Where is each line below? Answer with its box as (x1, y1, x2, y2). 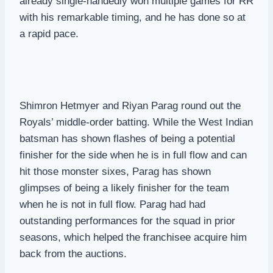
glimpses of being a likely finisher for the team (19, 182, 229, 194)
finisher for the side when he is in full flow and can (19, 149, 247, 161)
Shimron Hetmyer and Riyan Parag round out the (19, 99, 241, 112)
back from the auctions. (19, 247, 127, 260)
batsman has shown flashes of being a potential (19, 132, 235, 144)
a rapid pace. (19, 27, 79, 40)
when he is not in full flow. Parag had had (19, 198, 205, 210)
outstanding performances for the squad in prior (19, 214, 235, 227)
